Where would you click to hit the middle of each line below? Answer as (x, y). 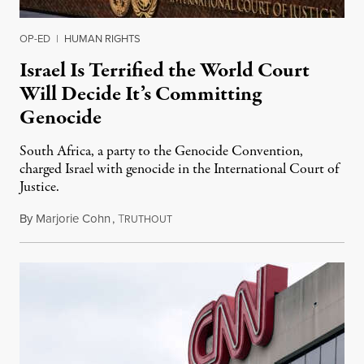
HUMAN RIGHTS (102, 38)
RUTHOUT (148, 219)
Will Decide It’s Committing (141, 94)
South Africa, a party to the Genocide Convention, (161, 151)
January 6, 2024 (210, 218)
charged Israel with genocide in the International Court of (179, 169)
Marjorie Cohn (73, 218)
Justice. (39, 187)
